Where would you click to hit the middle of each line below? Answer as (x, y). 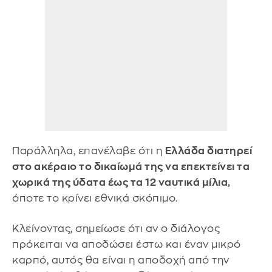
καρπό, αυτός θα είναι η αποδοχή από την (121, 260)
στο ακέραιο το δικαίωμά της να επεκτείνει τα (131, 167)
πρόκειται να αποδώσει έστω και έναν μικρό (127, 245)
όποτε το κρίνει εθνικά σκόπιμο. (96, 199)
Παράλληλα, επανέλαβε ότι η (89, 151)
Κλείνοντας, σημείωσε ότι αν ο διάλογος (116, 229)
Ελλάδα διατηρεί (208, 151)
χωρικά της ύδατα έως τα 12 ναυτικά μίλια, (121, 183)
